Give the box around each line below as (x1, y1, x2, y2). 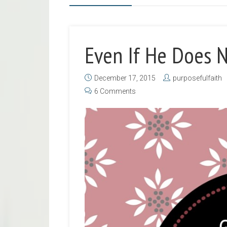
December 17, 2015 (94, 74, 156, 82)
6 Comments (94, 87, 136, 95)
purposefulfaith (173, 74, 222, 82)
